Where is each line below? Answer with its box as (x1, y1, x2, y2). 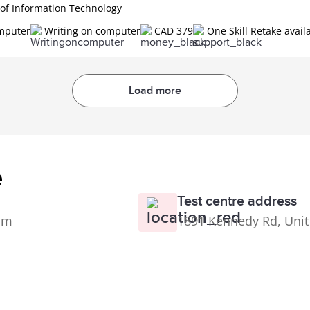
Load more (129, 83, 181, 98)
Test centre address (177, 192, 297, 210)
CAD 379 (154, 24, 194, 37)
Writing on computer (44, 24, 141, 37)
